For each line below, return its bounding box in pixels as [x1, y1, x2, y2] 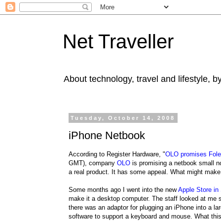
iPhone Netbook [69, 129, 145, 142]
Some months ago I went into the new [69, 185, 178, 193]
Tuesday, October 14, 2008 [71, 115, 176, 121]
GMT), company [69, 159, 117, 167]
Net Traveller [63, 31, 174, 52]
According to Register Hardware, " [69, 150, 165, 158]
